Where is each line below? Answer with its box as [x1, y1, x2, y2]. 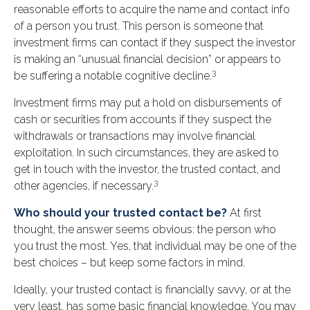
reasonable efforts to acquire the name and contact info [14, 3, 290, 17]
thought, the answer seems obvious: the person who [14, 223, 276, 237]
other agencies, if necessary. [14, 179, 154, 193]
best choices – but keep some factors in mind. [14, 256, 245, 270]
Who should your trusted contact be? [14, 206, 227, 220]
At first [227, 206, 262, 220]
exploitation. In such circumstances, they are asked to [14, 146, 279, 160]
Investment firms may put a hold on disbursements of [14, 96, 282, 110]
